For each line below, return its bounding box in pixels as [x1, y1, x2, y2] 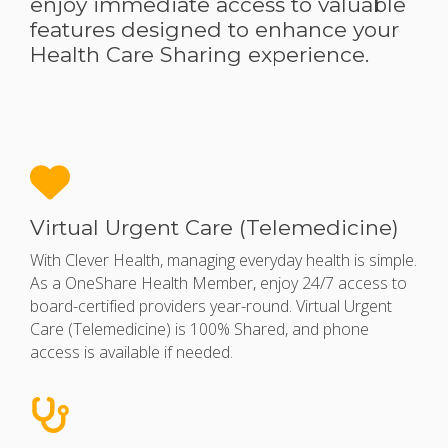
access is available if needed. [30, 341, 233, 364]
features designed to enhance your [30, 17, 399, 43]
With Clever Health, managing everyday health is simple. [30, 249, 417, 272]
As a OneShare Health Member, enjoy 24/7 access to [30, 272, 407, 295]
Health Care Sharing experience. [30, 42, 369, 68]
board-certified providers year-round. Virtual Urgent [30, 295, 392, 318]
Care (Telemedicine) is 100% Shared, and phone [30, 318, 369, 341]
